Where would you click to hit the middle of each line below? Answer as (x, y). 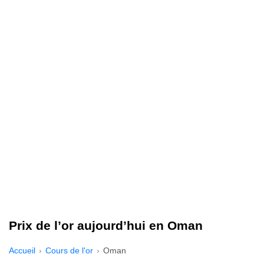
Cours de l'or (69, 250)
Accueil (22, 250)
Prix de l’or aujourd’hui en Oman (106, 225)
